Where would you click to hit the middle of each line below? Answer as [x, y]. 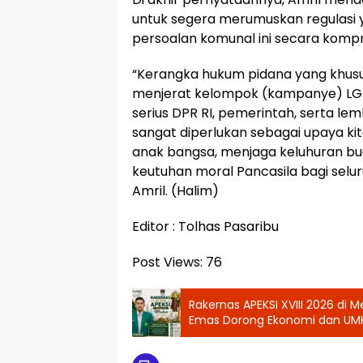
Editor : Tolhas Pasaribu [205, 226]
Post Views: [167, 262]
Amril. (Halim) [175, 190]
